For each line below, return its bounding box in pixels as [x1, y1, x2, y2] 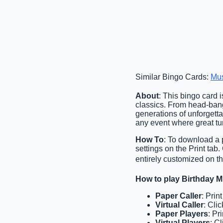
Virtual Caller [155, 200, 204, 209]
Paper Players [155, 209, 208, 218]
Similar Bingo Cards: [135, 72, 211, 81]
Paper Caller [155, 191, 202, 200]
